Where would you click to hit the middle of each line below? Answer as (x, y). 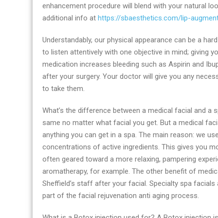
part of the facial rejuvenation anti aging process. (121, 196)
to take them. (64, 89)
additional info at (70, 18)
